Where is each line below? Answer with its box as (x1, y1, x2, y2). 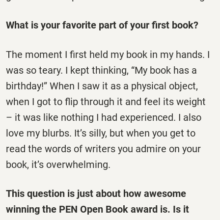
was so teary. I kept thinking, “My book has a (6, 64, 197, 76)
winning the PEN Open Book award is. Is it (6, 203, 189, 215)
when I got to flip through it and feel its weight (6, 95, 206, 108)
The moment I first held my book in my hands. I (6, 48, 210, 60)
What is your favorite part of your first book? (6, 19, 201, 31)
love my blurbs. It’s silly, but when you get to (6, 127, 195, 139)
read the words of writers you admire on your (6, 142, 201, 155)
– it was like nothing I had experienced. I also (6, 111, 201, 123)
